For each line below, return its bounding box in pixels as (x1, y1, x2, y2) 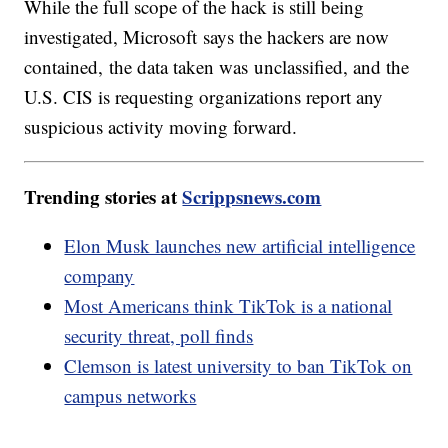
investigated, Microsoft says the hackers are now (24, 24, 390, 50)
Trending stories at (24, 183, 183, 211)
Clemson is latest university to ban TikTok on (64, 353, 413, 379)
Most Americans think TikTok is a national (64, 293, 393, 319)
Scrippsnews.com (182, 183, 322, 211)
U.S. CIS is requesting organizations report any (24, 84, 384, 110)
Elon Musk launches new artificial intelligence (64, 233, 416, 259)
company (64, 263, 135, 289)
